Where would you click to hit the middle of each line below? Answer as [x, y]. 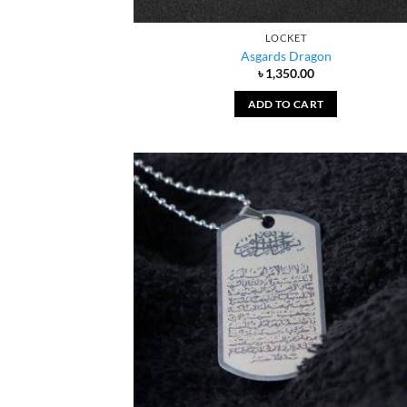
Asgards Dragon [286, 55]
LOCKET [286, 38]
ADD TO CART [286, 104]
